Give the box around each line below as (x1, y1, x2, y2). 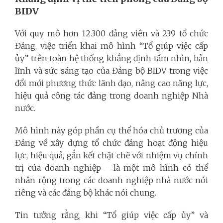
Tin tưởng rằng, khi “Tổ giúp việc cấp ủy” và (15, 210, 208, 220)
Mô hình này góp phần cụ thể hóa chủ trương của (15, 125, 208, 135)
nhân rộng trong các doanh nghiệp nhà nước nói (15, 175, 208, 185)
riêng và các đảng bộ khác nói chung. (15, 187, 156, 198)
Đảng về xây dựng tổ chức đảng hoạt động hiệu (15, 137, 208, 148)
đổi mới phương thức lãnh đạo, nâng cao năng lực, (15, 78, 208, 88)
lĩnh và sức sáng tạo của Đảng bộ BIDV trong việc (15, 65, 208, 76)
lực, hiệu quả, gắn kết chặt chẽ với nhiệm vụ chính (15, 150, 208, 160)
